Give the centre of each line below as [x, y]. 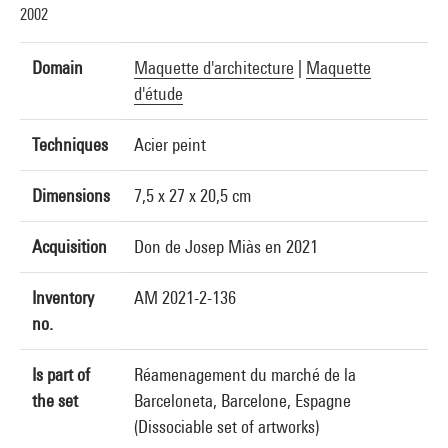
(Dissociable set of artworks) [226, 426]
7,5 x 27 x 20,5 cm [192, 195]
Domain [57, 67]
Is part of [61, 374]
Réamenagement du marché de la [245, 374]
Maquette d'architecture [214, 67]
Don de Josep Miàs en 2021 [226, 246]
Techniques [70, 144]
